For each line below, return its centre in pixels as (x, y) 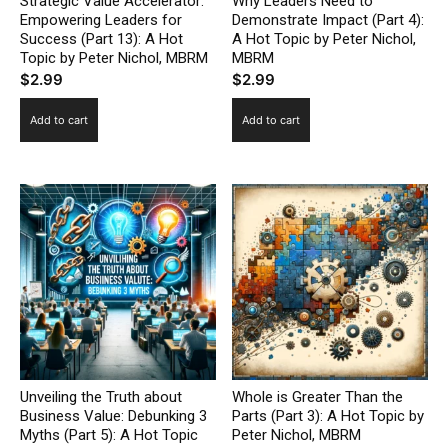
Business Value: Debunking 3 (113, 415)
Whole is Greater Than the (318, 396)
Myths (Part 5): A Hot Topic (109, 434)
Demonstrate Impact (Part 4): (328, 19)
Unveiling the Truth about (101, 396)
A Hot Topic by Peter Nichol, (324, 38)
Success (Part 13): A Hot (101, 38)
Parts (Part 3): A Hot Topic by (328, 415)
